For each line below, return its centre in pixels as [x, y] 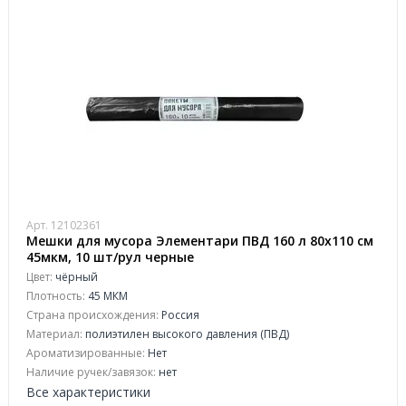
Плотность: [56, 296]
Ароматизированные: [86, 353]
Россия [179, 315]
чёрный [75, 277]
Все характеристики [88, 392]
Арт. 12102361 [64, 225]
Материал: [54, 334]
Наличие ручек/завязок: [91, 372]
